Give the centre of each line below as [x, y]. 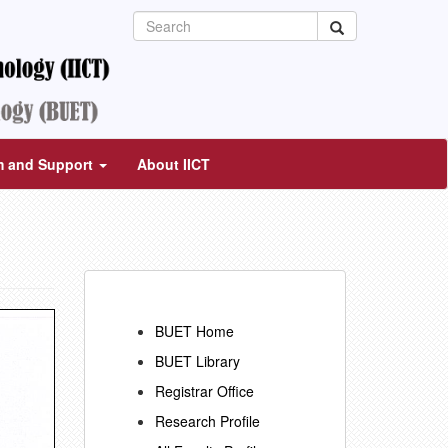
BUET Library [197, 361]
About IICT [173, 164]
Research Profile [207, 421]
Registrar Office [204, 391]
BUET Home [194, 331]
